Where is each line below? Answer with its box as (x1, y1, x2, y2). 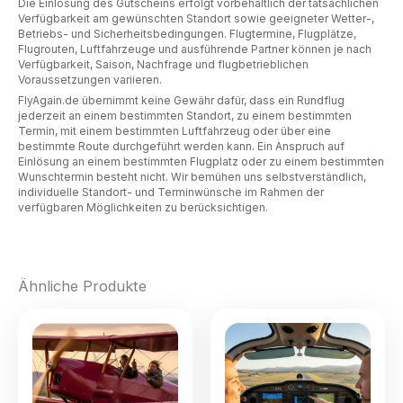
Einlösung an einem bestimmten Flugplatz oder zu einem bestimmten (18, 155, 384, 169)
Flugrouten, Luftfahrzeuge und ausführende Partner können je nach (18, 42, 372, 57)
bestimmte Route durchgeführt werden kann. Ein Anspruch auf (18, 139, 345, 154)
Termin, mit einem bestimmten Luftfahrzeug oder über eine (18, 124, 331, 139)
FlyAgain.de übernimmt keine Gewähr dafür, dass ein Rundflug (18, 94, 345, 108)
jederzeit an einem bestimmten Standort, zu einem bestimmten (18, 109, 352, 123)
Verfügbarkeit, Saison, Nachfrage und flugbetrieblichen (18, 58, 309, 72)
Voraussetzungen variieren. (18, 73, 162, 87)
